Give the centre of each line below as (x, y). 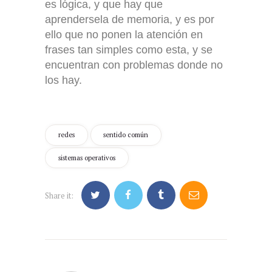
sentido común (126, 135)
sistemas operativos (87, 158)
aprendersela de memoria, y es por (130, 19)
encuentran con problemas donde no (134, 65)
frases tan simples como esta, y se (129, 49)
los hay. (63, 80)
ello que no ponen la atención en (124, 34)
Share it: (59, 196)
